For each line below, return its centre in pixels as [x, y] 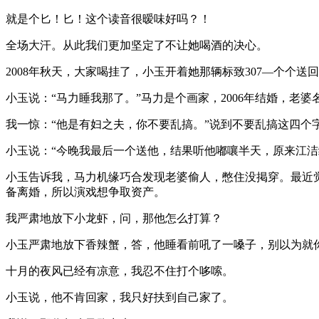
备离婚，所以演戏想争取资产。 [85, 192]
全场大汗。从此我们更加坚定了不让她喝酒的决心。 [137, 45]
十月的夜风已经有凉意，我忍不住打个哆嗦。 [120, 271]
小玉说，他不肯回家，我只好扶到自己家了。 [120, 297]
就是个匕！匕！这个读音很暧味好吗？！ [108, 19]
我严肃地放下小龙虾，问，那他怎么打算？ [114, 218]
